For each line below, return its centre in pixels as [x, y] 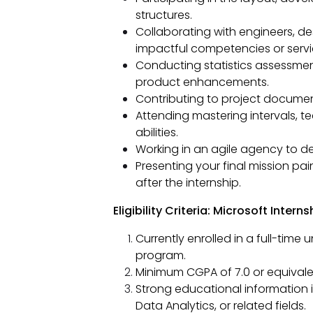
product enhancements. [202, 82]
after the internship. [188, 183]
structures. [163, 15]
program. [160, 256]
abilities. [156, 133]
